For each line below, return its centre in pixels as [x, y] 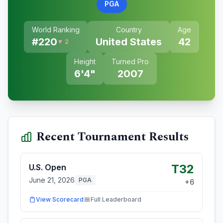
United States [129, 42]
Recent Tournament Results [112, 137]
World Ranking [56, 30]
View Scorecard [60, 199]
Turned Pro [130, 61]
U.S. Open [48, 167]
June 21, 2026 [52, 180]
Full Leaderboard [116, 199]
